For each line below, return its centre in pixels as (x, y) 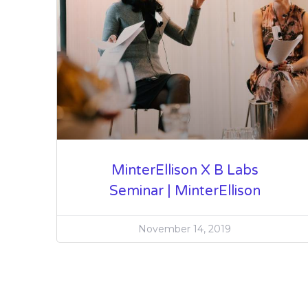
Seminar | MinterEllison (185, 191)
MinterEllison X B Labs (185, 171)
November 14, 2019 (185, 229)
